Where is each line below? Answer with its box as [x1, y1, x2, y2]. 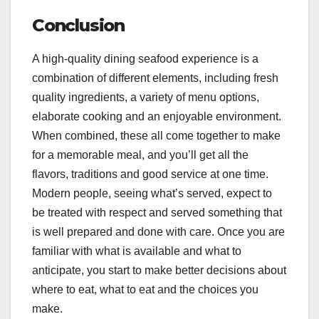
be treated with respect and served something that [32, 206, 282, 219]
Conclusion [32, 14, 125, 36]
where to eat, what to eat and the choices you [32, 283, 258, 296]
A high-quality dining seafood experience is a [32, 52, 258, 65]
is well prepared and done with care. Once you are [32, 225, 285, 238]
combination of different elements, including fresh [32, 71, 278, 84]
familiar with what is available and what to [32, 244, 241, 257]
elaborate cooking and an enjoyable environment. [32, 110, 281, 122]
